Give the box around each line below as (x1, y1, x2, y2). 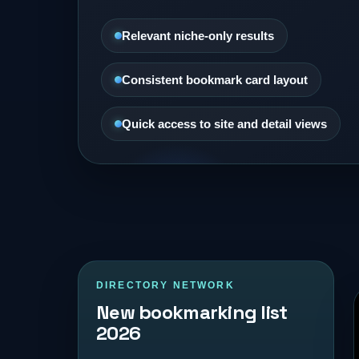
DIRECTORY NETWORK (96, 280, 235, 291)
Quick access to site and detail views (122, 117, 327, 131)
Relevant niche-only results (122, 29, 274, 42)
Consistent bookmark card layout (122, 73, 308, 87)
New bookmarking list (96, 300, 288, 325)
